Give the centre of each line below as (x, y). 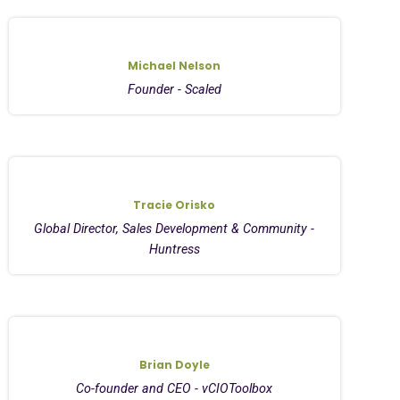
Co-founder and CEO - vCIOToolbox (175, 388)
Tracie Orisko (175, 204)
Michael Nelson (175, 65)
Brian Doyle (174, 364)
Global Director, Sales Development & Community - (175, 229)
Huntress (174, 249)
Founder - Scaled (174, 89)
